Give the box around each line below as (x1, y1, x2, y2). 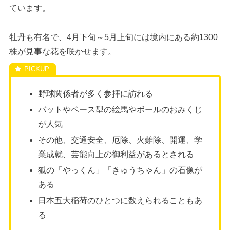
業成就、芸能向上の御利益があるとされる (38, 150, 195, 159)
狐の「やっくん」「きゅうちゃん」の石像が (38, 166, 203, 175)
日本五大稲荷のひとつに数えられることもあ (38, 196, 203, 205)
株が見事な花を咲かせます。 (9, 47, 117, 56)
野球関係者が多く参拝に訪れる (38, 89, 154, 98)
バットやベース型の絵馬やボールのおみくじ (38, 105, 203, 114)
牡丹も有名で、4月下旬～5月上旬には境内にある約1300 (9, 32, 218, 42)
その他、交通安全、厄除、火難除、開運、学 (38, 136, 203, 145)
